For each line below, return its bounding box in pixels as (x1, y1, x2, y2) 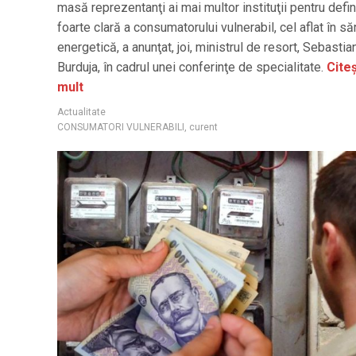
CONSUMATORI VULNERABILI (57, 121, 184, 133)
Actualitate (57, 106, 106, 118)
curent (189, 121, 218, 133)
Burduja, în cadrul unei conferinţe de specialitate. (57, 59, 323, 75)
